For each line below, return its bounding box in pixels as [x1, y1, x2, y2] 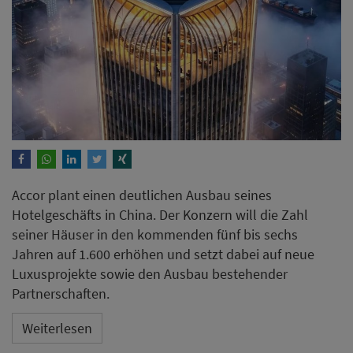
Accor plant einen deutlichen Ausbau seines [12, 185, 272, 204]
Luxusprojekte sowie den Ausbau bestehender [12, 264, 288, 283]
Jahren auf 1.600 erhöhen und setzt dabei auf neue [12, 244, 314, 263]
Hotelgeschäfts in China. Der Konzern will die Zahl [12, 205, 308, 224]
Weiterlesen [22, 319, 92, 338]
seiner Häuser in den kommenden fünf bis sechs [12, 225, 298, 243]
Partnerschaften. [12, 284, 110, 303]
